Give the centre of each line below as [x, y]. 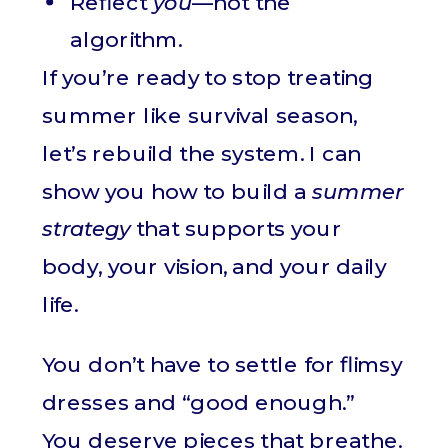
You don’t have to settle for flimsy [222, 365]
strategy [86, 229]
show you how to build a [177, 191]
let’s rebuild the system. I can [202, 153]
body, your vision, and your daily [214, 267]
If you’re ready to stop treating [208, 78]
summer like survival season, [199, 115]
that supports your [236, 229]
